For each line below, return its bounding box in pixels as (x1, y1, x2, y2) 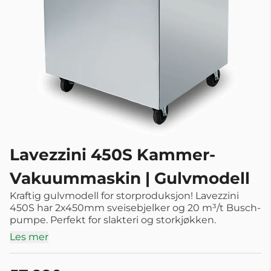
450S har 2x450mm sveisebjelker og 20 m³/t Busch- (10, 201, 261, 214)
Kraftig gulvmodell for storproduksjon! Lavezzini (10, 189, 239, 201)
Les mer (10, 230, 48, 243)
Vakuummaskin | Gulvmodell (10, 168, 250, 188)
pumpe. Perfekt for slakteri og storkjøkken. (10, 214, 216, 226)
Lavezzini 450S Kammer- (10, 144, 215, 165)
